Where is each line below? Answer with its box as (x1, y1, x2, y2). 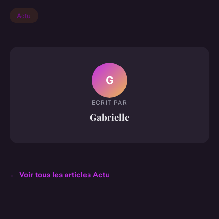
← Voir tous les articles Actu (10, 170, 109, 180)
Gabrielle (90, 110, 129, 123)
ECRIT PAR (92, 98, 127, 106)
